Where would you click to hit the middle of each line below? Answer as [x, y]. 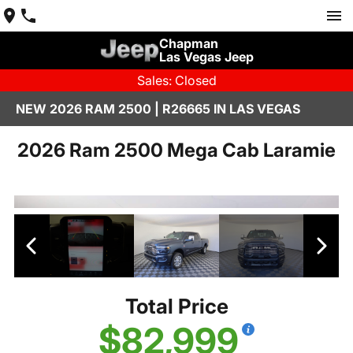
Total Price [176, 307]
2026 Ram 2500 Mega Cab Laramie [176, 150]
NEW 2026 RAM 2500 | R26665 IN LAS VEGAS [158, 109]
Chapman [188, 43]
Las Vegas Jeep [206, 57]
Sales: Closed [176, 80]
